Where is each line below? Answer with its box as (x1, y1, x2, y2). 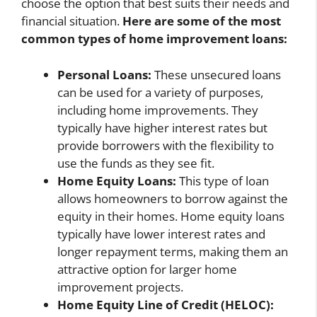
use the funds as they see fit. (57, 154, 214, 171)
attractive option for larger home (57, 260, 237, 277)
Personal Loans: (57, 66, 151, 83)
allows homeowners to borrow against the (57, 190, 288, 207)
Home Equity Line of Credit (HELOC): (57, 296, 274, 313)
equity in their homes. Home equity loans (57, 207, 284, 224)
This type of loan (176, 172, 269, 189)
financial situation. (21, 13, 122, 30)
